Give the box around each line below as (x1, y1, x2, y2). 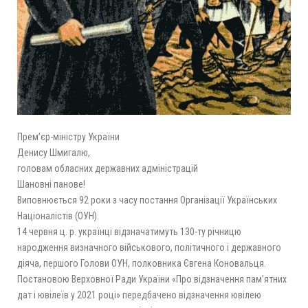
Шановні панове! (17, 178, 85, 190)
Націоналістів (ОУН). (17, 210, 99, 221)
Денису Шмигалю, (17, 146, 90, 158)
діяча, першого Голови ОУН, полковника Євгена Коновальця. (17, 257, 266, 269)
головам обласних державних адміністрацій (17, 162, 198, 174)
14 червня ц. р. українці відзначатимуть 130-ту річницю (17, 225, 241, 237)
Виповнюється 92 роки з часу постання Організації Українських (17, 194, 277, 206)
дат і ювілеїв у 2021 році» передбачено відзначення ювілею (17, 289, 261, 300)
